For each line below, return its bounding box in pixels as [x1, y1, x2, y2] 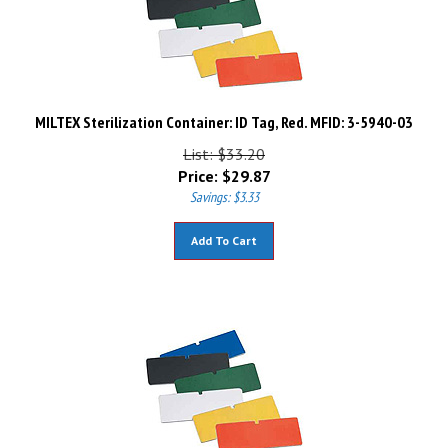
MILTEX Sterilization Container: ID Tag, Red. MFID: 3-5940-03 [35, 103, 413, 123]
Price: [177, 157, 218, 177]
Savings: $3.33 [189, 179, 259, 197]
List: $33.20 [183, 135, 265, 155]
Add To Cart [191, 224, 257, 239]
